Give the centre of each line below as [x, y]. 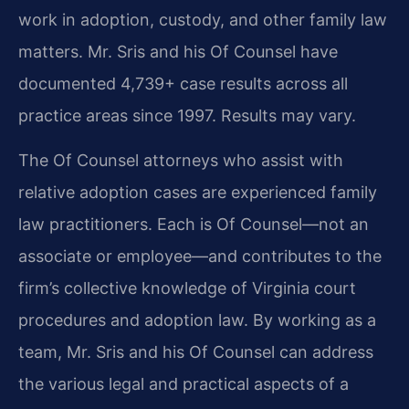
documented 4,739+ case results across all [183, 84]
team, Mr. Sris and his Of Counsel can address [196, 352]
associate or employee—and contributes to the [200, 257]
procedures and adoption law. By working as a [197, 320]
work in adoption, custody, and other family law [203, 20]
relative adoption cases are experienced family [198, 193]
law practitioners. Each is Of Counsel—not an [194, 225]
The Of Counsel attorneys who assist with [181, 161]
